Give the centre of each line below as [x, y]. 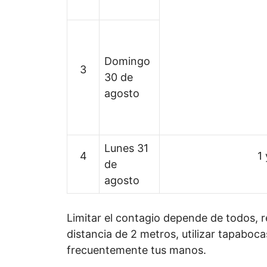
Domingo [127, 61]
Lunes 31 [126, 148]
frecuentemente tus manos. [136, 250]
